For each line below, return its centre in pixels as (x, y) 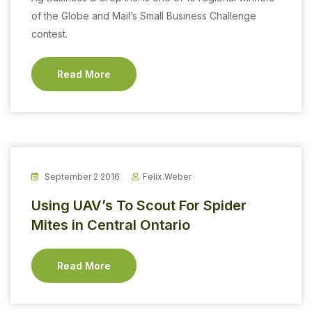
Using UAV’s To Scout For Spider (139, 205)
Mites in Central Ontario (111, 225)
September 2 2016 (81, 176)
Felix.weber (167, 176)
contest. (49, 33)
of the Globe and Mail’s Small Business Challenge (144, 15)
